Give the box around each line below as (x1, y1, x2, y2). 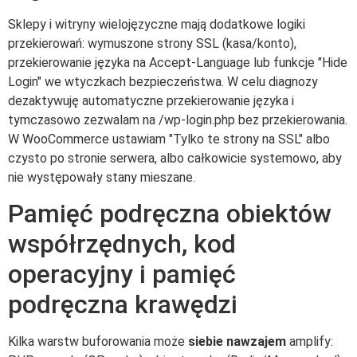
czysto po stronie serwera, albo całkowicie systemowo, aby (8, 150, 342, 166)
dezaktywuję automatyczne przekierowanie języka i (8, 92, 294, 108)
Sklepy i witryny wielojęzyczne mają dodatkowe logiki (8, 16, 305, 32)
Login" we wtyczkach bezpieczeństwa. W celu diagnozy (8, 73, 318, 89)
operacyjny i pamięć (8, 259, 236, 290)
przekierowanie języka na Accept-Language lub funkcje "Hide (8, 54, 347, 70)
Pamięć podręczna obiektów (8, 198, 331, 229)
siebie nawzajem (188, 334, 286, 350)
